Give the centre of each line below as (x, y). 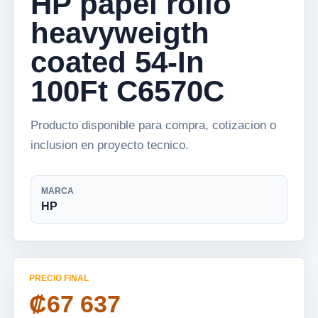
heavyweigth (120, 33)
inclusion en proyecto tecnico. (110, 145)
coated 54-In (117, 62)
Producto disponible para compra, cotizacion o (153, 125)
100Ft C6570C (127, 91)
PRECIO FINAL (59, 278)
